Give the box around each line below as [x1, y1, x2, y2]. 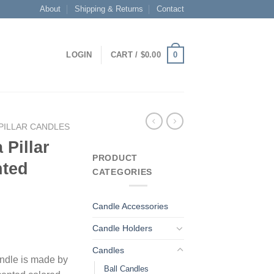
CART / [110, 50, 141, 59]
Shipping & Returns [74, 4, 143, 13]
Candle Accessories [92, 201, 168, 211]
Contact [157, 4, 184, 13]
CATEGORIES [92, 166, 153, 177]
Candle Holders [92, 223, 152, 233]
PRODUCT [92, 152, 138, 163]
